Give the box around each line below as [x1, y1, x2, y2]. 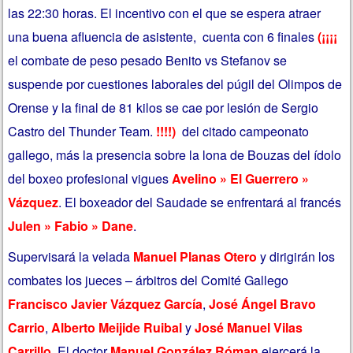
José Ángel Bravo [209, 295, 317, 314]
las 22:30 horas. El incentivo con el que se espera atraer [8, 3, 321, 22]
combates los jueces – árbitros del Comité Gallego [8, 271, 289, 290]
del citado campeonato [176, 121, 310, 140]
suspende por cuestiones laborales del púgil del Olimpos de [8, 74, 343, 93]
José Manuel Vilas [195, 318, 303, 337]
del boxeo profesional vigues [8, 169, 173, 188]
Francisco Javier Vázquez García [8, 295, 203, 314]
